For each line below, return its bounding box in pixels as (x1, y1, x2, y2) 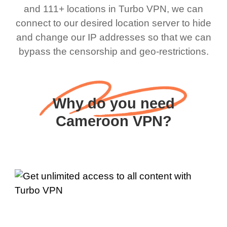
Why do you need (52, 95, 175, 112)
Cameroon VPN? (55, 113, 172, 130)
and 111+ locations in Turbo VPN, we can (24, 3, 203, 14)
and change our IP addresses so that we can (16, 31, 211, 43)
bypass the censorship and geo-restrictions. (18, 46, 209, 57)
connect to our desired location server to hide (16, 17, 211, 28)
